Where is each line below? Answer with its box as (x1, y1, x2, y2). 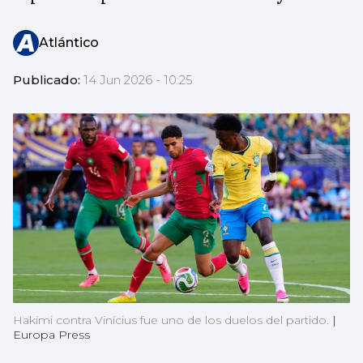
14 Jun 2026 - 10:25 (83, 72, 193, 88)
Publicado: (13, 72, 83, 88)
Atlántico (39, 35, 99, 51)
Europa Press (13, 327, 90, 343)
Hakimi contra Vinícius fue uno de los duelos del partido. (13, 313, 332, 328)
